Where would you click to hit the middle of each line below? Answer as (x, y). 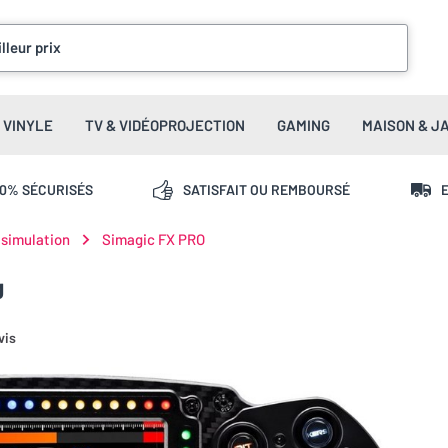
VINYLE (28, 125)
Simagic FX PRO (153, 239)
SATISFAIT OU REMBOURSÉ (267, 189)
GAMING (303, 125)
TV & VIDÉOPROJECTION (165, 125)
